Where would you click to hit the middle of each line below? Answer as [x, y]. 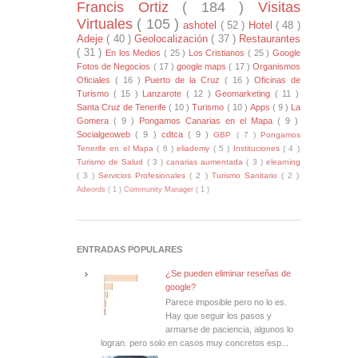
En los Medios [134, 52]
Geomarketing [245, 93]
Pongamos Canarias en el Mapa [208, 120]
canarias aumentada [207, 161]
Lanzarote [164, 93]
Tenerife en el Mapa [117, 148]
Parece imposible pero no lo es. [227, 302]
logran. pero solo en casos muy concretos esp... [195, 342]
